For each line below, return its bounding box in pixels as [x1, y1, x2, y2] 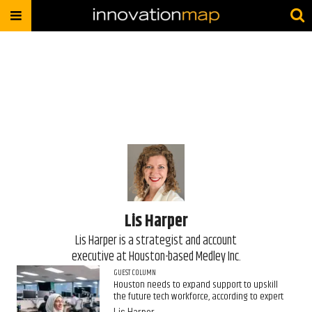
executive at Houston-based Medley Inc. [71, 247, 241, 267]
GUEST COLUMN [113, 267, 156, 279]
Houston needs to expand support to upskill [113, 276, 278, 292]
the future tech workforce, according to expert [113, 288, 283, 304]
